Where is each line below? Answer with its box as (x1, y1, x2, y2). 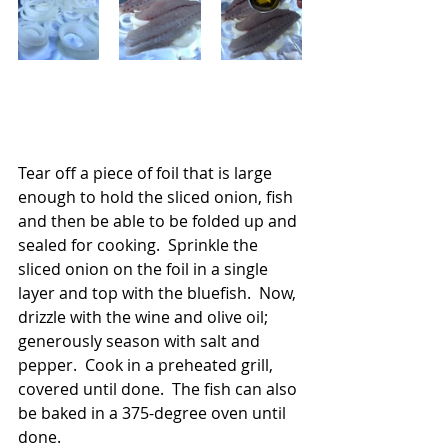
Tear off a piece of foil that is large (18, 162, 276, 185)
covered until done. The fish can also (18, 378, 301, 401)
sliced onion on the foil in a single (18, 258, 272, 281)
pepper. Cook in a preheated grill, (18, 354, 277, 377)
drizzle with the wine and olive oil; (18, 306, 272, 329)
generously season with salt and (18, 330, 264, 353)
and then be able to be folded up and (18, 210, 301, 233)
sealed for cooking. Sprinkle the (18, 234, 262, 257)
